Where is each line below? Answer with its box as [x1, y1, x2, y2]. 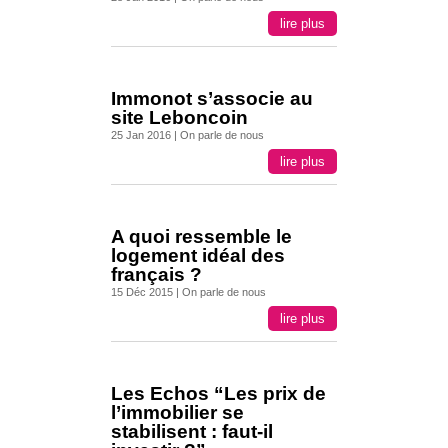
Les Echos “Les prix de [110, 383, 326, 404]
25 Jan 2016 [110, 129, 171, 141]
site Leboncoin [110, 107, 248, 128]
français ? [110, 264, 202, 285]
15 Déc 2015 [110, 286, 173, 298]
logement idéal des [110, 245, 285, 266]
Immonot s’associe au [110, 88, 313, 109]
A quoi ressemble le [110, 226, 292, 247]
